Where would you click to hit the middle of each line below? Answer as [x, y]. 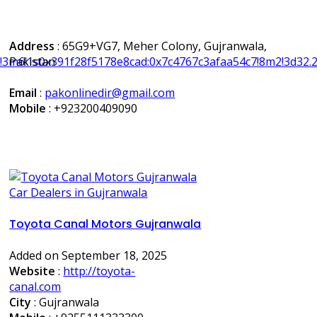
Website [33, 271]
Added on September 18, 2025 [88, 256]
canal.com [35, 287]
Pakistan [33, 61]
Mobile [28, 108]
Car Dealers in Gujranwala [79, 192]
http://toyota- [99, 271]
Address [32, 46]
